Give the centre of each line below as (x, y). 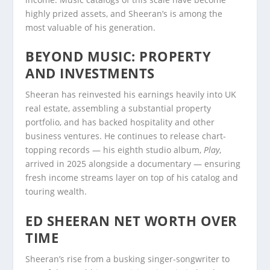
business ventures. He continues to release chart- (126, 136)
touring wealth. (56, 192)
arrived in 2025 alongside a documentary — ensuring (133, 164)
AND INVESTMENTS (90, 73)
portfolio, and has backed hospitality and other (120, 122)
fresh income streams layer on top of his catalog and (132, 178)
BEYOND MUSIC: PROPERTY (118, 56)
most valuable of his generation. (91, 27)
